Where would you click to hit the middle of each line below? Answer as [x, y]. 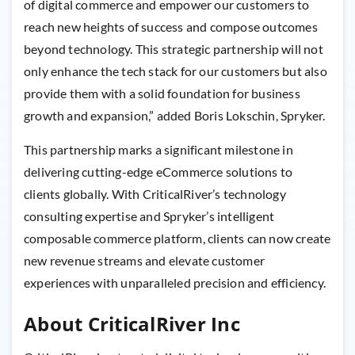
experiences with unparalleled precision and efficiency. [175, 283]
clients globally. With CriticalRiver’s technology [155, 194]
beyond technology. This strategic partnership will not [174, 49]
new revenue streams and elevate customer [144, 261]
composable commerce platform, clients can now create [177, 239]
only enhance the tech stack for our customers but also [176, 71]
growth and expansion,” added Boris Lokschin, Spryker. [175, 116]
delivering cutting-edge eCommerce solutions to [158, 172]
